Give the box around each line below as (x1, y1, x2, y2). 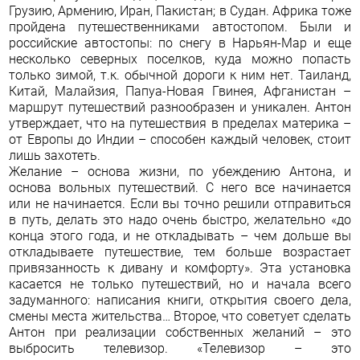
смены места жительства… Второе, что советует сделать (9, 309, 351, 324)
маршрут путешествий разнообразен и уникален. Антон (9, 100, 351, 115)
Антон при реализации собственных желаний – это (9, 325, 351, 340)
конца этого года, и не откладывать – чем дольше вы (9, 228, 351, 243)
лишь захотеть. (9, 148, 101, 163)
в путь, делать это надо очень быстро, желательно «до (9, 212, 351, 227)
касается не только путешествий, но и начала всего (9, 276, 351, 292)
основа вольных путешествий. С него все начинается (9, 180, 351, 195)
